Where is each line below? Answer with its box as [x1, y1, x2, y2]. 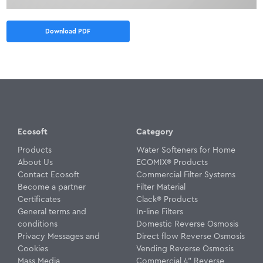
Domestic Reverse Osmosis [136, 220, 238, 228]
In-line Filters [136, 207, 183, 216]
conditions [18, 220, 58, 228]
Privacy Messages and [18, 232, 100, 241]
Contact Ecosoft [18, 170, 79, 179]
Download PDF [45, 28, 91, 35]
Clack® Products [136, 195, 198, 204]
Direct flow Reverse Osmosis [136, 232, 245, 241]
